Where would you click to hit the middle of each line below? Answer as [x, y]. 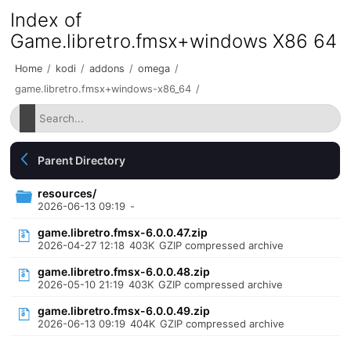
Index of [46, 20]
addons [107, 69]
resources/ [67, 193]
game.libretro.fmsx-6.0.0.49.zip [124, 311]
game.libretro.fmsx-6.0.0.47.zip [123, 232]
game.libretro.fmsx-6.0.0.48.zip [124, 271]
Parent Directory [82, 160]
